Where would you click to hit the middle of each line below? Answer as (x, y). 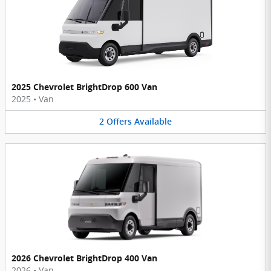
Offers (119, 122)
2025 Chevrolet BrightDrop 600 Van (84, 87)
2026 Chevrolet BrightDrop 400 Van (84, 258)
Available (153, 122)
